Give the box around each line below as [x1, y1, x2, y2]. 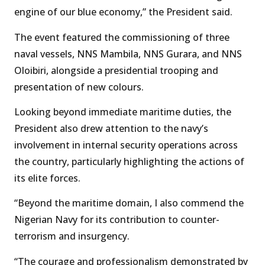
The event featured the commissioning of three [14, 30, 230, 44]
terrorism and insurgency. [14, 230, 130, 243]
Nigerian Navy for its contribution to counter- [14, 213, 219, 227]
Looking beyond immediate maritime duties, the [14, 105, 231, 119]
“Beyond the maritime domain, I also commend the [14, 196, 244, 210]
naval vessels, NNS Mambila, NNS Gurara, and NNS [14, 47, 242, 60]
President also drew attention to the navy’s [14, 122, 208, 135]
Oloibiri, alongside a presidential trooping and [14, 63, 218, 77]
